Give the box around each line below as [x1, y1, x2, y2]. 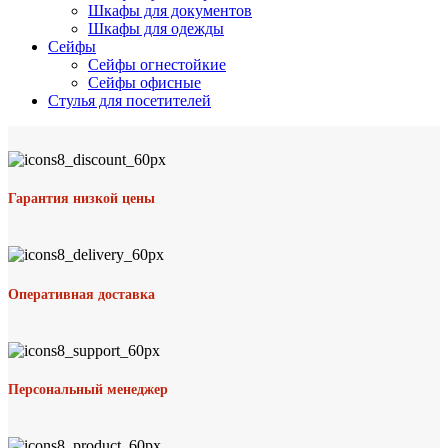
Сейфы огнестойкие [88, 55, 226, 73]
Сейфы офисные [88, 73, 201, 91]
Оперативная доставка [8, 286, 155, 302]
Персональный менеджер [8, 382, 168, 398]
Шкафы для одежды [88, 19, 224, 37]
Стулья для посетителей [48, 91, 211, 109]
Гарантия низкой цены [8, 191, 155, 207]
